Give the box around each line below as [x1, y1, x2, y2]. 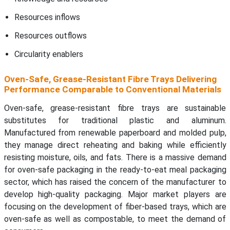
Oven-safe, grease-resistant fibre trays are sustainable [4, 103, 226, 113]
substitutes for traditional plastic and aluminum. [4, 116, 226, 126]
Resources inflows [14, 12, 80, 23]
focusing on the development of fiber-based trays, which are [4, 202, 226, 212]
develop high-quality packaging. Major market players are [4, 189, 226, 200]
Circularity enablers [14, 49, 83, 60]
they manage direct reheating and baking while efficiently [4, 140, 226, 150]
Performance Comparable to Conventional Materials [4, 84, 221, 95]
